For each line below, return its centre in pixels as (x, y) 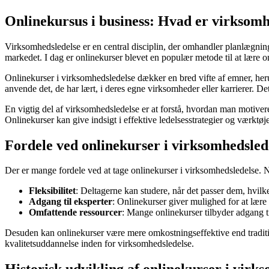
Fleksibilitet (52, 191)
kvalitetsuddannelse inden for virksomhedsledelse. (99, 244)
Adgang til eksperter (71, 202)
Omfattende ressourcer (75, 213)
